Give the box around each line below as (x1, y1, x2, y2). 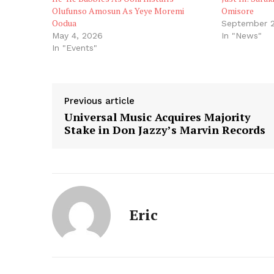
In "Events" (52, 42, 97, 53)
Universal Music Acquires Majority (64, 109, 251, 124)
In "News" (221, 30, 262, 40)
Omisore (221, 4, 254, 17)
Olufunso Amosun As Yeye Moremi (52, 4, 184, 17)
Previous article (64, 95, 135, 106)
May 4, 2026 (52, 30, 103, 40)
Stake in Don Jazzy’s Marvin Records (64, 122, 265, 137)
